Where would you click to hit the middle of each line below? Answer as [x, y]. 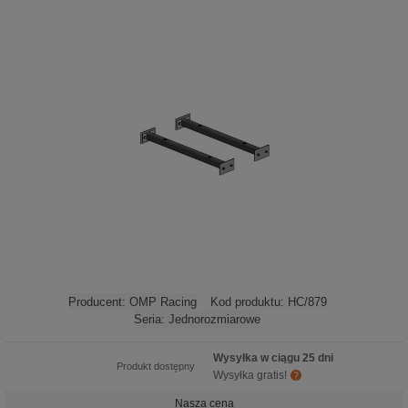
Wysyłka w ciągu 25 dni [273, 358]
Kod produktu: [249, 302]
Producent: [98, 302]
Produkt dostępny [156, 366]
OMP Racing [163, 302]
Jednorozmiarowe [214, 319]
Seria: [151, 319]
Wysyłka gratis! [250, 375]
